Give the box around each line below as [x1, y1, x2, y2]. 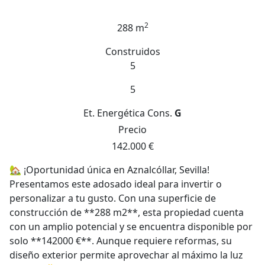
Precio [118, 123, 147, 136]
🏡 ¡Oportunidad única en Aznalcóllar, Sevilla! [9, 163, 209, 176]
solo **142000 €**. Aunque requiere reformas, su [9, 234, 232, 247]
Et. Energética [83, 106, 145, 119]
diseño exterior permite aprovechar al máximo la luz [9, 248, 243, 261]
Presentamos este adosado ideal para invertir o [9, 177, 222, 190]
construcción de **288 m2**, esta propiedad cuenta [9, 206, 244, 219]
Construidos [105, 45, 160, 58]
